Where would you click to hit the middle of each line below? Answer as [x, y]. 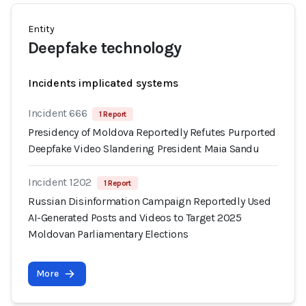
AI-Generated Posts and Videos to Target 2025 [135, 218]
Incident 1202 [60, 182]
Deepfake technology [105, 48]
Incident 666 [58, 113]
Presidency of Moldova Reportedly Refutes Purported [152, 132]
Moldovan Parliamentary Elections [108, 234]
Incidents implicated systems [103, 83]
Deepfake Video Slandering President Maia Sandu [144, 149]
